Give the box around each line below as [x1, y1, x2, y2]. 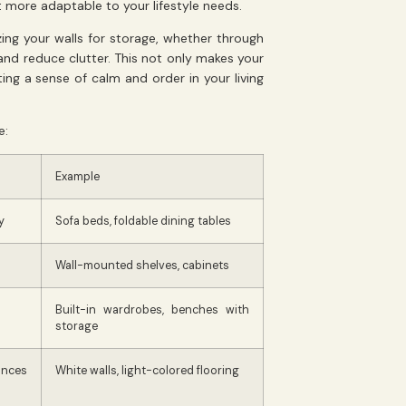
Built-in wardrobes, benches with [55, 302, 249, 317]
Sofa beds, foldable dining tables [55, 213, 231, 228]
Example [55, 169, 100, 184]
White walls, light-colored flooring [55, 362, 239, 378]
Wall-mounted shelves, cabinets [55, 257, 229, 273]
